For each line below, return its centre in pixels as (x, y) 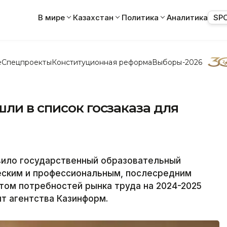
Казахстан (93, 17)
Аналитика (187, 17)
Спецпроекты (26, 62)
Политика (140, 17)
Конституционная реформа (102, 62)
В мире (51, 17)
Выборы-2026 (177, 62)
